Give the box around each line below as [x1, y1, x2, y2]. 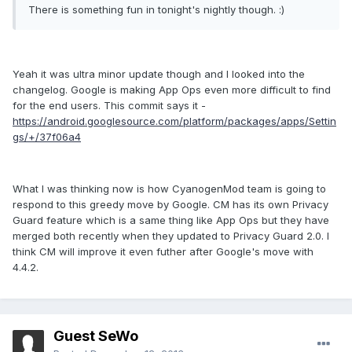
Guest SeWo [53, 328, 138, 345]
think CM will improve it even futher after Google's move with [13, 245, 313, 258]
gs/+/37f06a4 [13, 130, 81, 144]
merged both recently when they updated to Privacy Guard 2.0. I [13, 229, 329, 243]
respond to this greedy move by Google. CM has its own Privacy [13, 198, 328, 211]
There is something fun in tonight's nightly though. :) [28, 3, 284, 16]
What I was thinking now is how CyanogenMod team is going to [13, 182, 326, 196]
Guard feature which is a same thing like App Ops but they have [13, 214, 329, 227]
